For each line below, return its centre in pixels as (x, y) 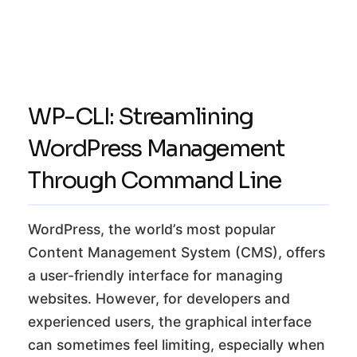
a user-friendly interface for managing (155, 275)
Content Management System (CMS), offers (177, 252)
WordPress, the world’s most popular (152, 229)
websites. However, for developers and (159, 298)
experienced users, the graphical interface (170, 321)
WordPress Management (156, 148)
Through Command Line (155, 180)
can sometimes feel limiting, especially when (177, 344)
